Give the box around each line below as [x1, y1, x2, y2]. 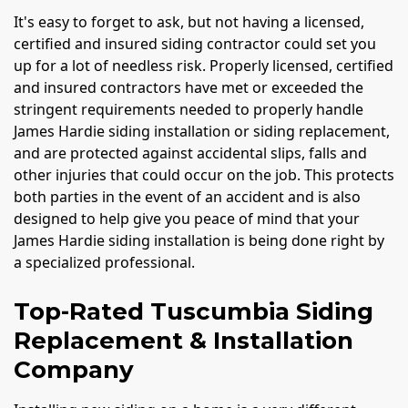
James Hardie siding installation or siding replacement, [14, 120, 390, 141]
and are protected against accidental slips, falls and [14, 142, 367, 163]
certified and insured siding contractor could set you [14, 33, 376, 54]
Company [14, 354, 134, 384]
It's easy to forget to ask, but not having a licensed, [14, 11, 364, 32]
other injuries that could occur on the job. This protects [14, 164, 394, 185]
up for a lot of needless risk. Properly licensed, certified [14, 55, 393, 76]
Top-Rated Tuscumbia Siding [14, 296, 373, 326]
